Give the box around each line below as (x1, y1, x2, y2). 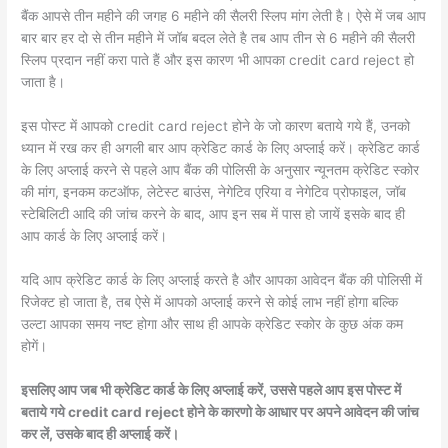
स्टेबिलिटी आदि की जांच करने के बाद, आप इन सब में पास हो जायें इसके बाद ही (21, 205, 406, 222)
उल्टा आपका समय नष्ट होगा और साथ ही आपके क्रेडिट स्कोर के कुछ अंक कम (21, 315, 404, 332)
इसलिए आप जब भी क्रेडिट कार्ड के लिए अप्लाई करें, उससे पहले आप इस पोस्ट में (21, 381, 402, 398)
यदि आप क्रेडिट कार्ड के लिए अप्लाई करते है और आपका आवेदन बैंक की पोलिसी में (21, 271, 423, 288)
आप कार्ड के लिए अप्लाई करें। (21, 227, 168, 244)
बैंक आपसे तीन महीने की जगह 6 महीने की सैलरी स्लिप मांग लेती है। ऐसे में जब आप (21, 8, 427, 25)
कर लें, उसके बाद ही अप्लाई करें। (21, 425, 180, 442)
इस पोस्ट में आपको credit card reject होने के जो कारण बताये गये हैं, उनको (21, 117, 411, 134)
